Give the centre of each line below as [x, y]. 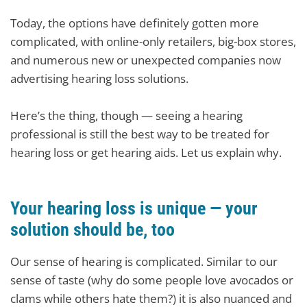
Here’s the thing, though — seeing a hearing [126, 115]
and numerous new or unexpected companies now [146, 60]
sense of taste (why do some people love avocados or [152, 280]
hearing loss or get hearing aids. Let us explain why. [146, 152]
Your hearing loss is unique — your [134, 208]
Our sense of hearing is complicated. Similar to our [144, 261]
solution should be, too [93, 230]
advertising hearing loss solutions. [99, 78]
